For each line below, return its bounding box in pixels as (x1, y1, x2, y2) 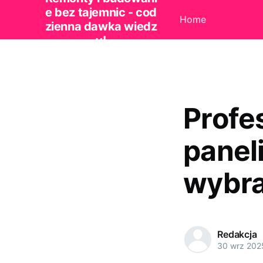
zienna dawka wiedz (45, 19, 157, 34)
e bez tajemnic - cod (45, 5, 157, 20)
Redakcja (217, 228, 257, 240)
